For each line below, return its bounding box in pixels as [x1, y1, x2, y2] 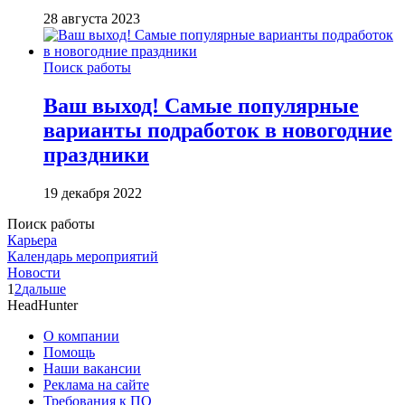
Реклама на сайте [43, 376, 149, 392]
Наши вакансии [43, 360, 141, 376]
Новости [7, 264, 61, 280]
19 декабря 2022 [43, 184, 142, 201]
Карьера [7, 231, 57, 248]
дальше [22, 280, 66, 297]
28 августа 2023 [43, 10, 140, 26]
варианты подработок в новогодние [43, 118, 392, 142]
